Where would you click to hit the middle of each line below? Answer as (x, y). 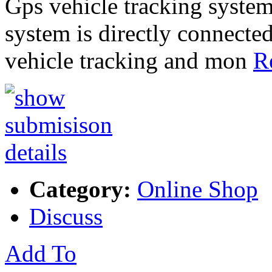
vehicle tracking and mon (129, 61)
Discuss (66, 217)
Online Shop (198, 189)
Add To (41, 254)
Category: (80, 189)
